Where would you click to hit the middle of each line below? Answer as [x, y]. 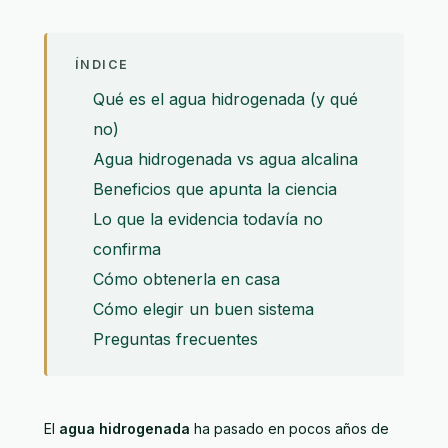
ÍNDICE [102, 64]
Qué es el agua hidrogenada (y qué [225, 98]
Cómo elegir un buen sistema [203, 308]
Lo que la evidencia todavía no [208, 218]
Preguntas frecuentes [175, 338]
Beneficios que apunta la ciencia [215, 188]
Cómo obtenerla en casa [186, 278]
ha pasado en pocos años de [289, 428]
